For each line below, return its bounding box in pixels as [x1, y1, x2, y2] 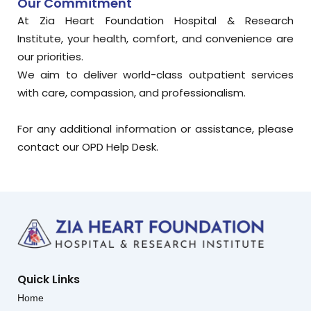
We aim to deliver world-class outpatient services [17, 67, 294, 83]
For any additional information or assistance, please [17, 121, 294, 137]
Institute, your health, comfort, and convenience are [17, 31, 294, 47]
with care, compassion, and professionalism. [17, 85, 246, 101]
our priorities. [17, 49, 83, 65]
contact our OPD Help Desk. [17, 140, 158, 155]
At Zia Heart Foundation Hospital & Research [17, 13, 294, 28]
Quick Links [17, 271, 80, 287]
